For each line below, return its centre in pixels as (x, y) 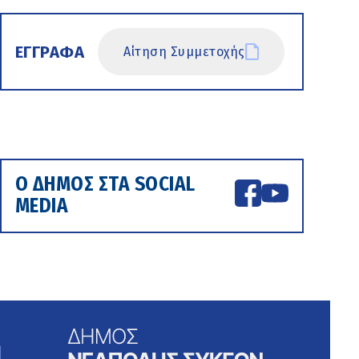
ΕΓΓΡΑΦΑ (50, 52)
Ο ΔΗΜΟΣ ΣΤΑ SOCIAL (105, 185)
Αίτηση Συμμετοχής (184, 51)
